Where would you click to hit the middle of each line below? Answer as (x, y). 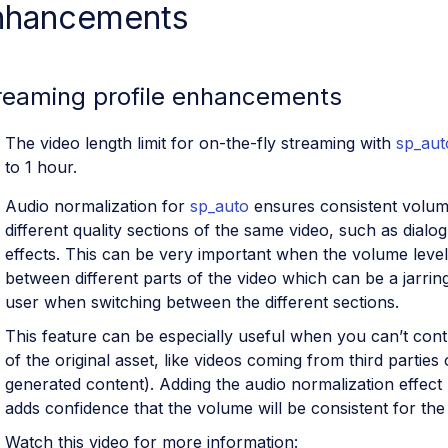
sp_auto (219, 205)
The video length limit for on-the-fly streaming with (200, 142)
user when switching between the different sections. (202, 301)
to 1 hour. (41, 166)
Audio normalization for (97, 205)
